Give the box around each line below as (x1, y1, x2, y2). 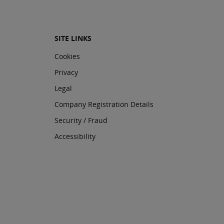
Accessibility (54, 131, 95, 141)
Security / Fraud (54, 115, 107, 125)
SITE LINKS (54, 33, 91, 43)
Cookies (54, 51, 80, 61)
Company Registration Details (54, 99, 153, 109)
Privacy (54, 67, 78, 77)
